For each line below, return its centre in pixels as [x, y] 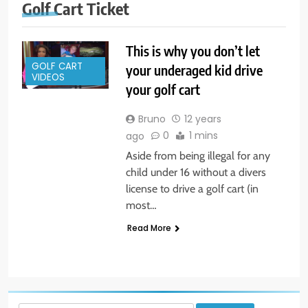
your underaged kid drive [194, 70]
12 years [202, 119]
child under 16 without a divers [196, 172]
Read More [149, 228]
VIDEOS [48, 77]
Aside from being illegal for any [198, 155]
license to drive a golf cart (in [192, 188]
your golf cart [163, 89]
